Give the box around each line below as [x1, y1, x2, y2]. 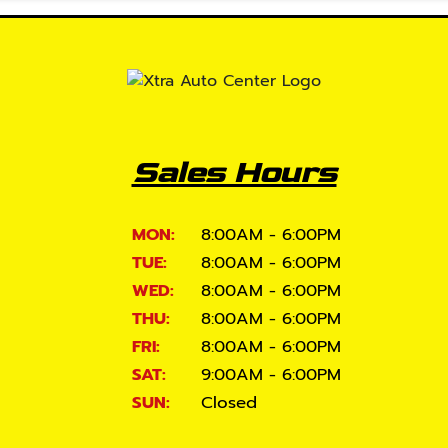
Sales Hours [131, 152, 337, 192]
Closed [201, 390, 258, 416]
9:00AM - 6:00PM [201, 362, 342, 388]
